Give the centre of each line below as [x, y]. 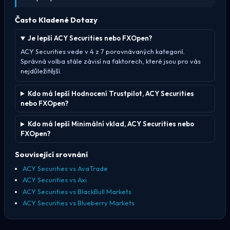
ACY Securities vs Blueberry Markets [78, 203]
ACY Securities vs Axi [54, 180]
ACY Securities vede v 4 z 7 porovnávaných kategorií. [103, 52]
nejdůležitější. [41, 71]
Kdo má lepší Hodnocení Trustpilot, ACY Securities [111, 93]
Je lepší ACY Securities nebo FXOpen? [90, 38]
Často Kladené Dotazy [56, 20]
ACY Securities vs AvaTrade [65, 168]
